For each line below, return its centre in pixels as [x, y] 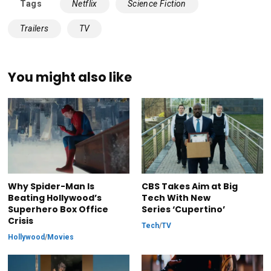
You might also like [70, 77]
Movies [61, 237]
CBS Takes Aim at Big [189, 187]
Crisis [21, 221]
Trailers [34, 28]
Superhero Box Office [58, 210]
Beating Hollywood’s [55, 198]
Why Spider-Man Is [51, 187]
